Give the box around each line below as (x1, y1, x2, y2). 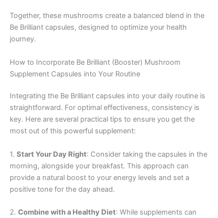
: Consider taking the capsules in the (87, 149, 207, 159)
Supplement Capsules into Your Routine (10, 69, 140, 78)
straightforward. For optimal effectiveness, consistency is (10, 103, 200, 112)
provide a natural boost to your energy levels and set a (10, 173, 189, 182)
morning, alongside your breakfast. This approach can (10, 161, 189, 170)
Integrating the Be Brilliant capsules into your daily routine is (10, 91, 205, 101)
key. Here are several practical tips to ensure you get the (10, 115, 195, 124)
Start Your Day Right (17, 149, 87, 159)
